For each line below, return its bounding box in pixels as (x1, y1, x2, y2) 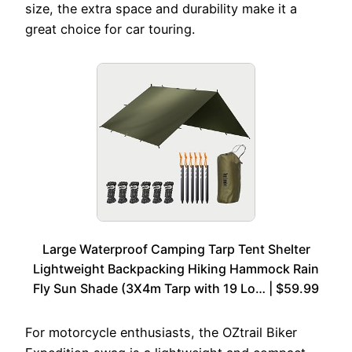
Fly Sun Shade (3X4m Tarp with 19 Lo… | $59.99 (33, 280, 319, 297)
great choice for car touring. (25, 21, 195, 38)
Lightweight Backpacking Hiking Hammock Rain (33, 261, 319, 277)
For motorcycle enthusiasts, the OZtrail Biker (25, 324, 297, 341)
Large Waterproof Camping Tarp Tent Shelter (42, 241, 310, 258)
